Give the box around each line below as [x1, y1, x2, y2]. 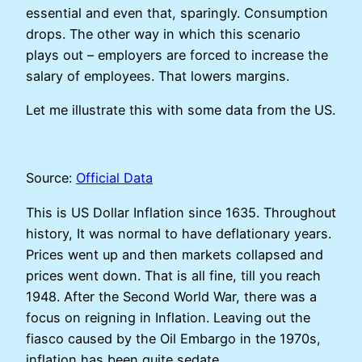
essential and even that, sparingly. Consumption [26, 4, 328, 21]
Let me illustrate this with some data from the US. [26, 101, 335, 118]
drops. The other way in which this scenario [26, 25, 301, 42]
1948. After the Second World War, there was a [26, 288, 317, 305]
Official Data [76, 170, 153, 187]
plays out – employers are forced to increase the [26, 46, 328, 63]
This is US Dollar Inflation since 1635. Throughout [26, 204, 336, 221]
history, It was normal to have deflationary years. [26, 225, 331, 242]
